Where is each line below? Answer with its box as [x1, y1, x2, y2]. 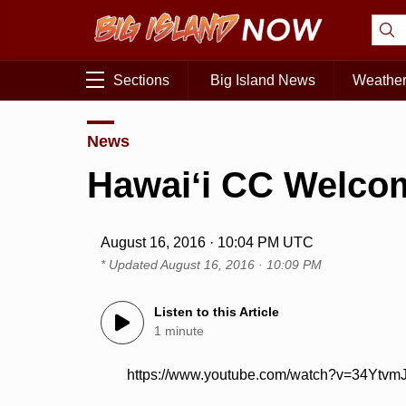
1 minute [154, 324, 205, 339]
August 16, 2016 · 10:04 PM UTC [101, 235, 314, 251]
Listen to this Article [154, 304, 280, 320]
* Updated [101, 257, 161, 273]
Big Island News [210, 72, 315, 89]
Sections [113, 72, 169, 89]
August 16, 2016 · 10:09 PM [160, 257, 323, 273]
